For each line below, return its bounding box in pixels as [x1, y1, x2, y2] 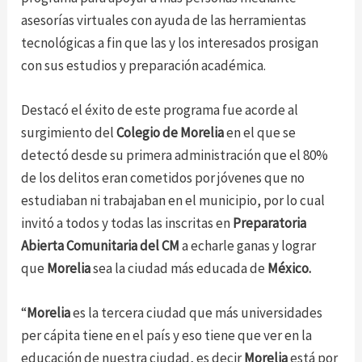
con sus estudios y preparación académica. [21, 56, 267, 74]
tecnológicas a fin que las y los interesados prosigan [21, 33, 319, 52]
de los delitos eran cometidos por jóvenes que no [21, 168, 305, 187]
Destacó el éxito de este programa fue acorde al [21, 100, 299, 119]
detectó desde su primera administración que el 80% [21, 145, 329, 164]
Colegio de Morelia [116, 123, 227, 141]
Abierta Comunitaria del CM [21, 236, 180, 255]
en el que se [226, 123, 297, 141]
